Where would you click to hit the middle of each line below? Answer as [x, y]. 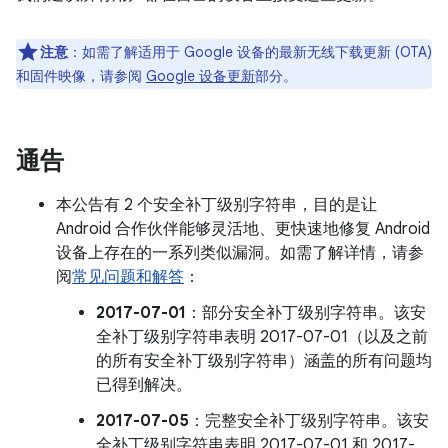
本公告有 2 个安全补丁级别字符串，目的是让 [216, 205]
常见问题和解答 [128, 277]
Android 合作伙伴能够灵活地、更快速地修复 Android [243, 229]
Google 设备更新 [200, 76]
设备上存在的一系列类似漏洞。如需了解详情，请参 [240, 253]
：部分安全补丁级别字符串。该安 [306, 313]
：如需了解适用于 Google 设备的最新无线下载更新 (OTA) [250, 52]
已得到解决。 [144, 385]
